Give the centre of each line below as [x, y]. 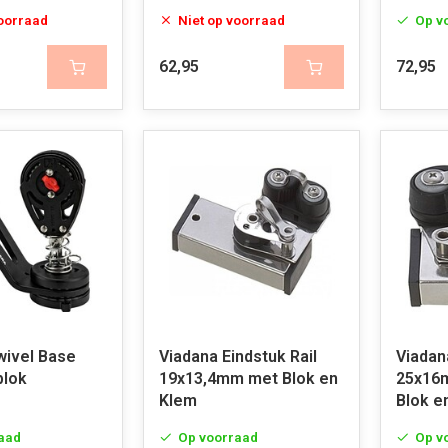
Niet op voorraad [231, 20]
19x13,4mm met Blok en [248, 378]
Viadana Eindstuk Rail [237, 356]
